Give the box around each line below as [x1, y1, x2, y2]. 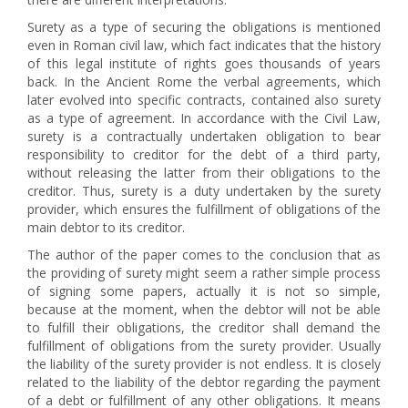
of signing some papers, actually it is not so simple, [27, 282, 381, 300]
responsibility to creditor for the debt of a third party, [27, 146, 381, 163]
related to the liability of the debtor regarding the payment [27, 373, 381, 391]
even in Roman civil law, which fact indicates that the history [27, 36, 381, 54]
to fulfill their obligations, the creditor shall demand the [27, 319, 381, 336]
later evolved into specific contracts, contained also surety [27, 91, 381, 108]
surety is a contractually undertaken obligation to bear [27, 127, 381, 145]
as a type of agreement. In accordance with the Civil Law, [27, 109, 381, 127]
